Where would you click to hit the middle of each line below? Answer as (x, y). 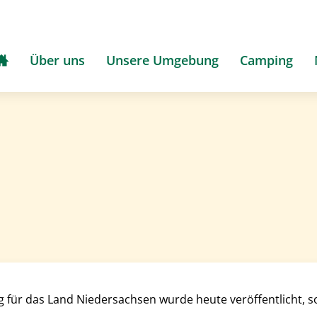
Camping (266, 60)
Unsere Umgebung (162, 60)
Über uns (57, 60)
